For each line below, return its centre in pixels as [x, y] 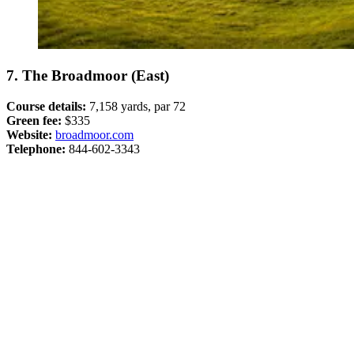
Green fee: [34, 120]
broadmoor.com [94, 134]
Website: [29, 134]
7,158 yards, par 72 [137, 106]
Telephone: [36, 149]
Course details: [48, 106]
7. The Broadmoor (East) [88, 75]
